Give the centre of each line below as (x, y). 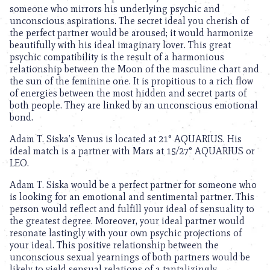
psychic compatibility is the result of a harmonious (117, 57)
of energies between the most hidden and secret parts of (128, 93)
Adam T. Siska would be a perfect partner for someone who (133, 185)
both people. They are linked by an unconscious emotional (134, 105)
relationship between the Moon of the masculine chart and (134, 69)
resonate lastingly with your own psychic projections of (126, 233)
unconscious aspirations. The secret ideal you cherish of (129, 21)
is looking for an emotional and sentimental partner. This (132, 197)
